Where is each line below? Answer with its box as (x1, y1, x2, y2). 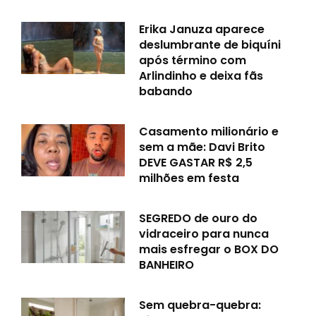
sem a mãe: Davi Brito (139, 139, 266, 156)
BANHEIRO (139, 257, 195, 274)
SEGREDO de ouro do (139, 210, 258, 227)
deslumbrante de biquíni (139, 37, 281, 54)
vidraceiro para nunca (139, 226, 269, 243)
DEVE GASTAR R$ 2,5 (139, 154, 253, 171)
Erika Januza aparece (139, 21, 265, 38)
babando (139, 83, 193, 100)
